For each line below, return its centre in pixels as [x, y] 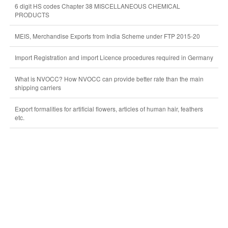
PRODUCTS [32, 15]
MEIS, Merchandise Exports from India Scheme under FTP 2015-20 [107, 36]
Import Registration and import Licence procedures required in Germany [114, 57]
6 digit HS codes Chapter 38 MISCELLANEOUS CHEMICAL [97, 6]
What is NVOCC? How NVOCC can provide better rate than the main [109, 79]
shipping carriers [38, 87]
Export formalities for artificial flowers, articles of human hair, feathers [109, 109]
